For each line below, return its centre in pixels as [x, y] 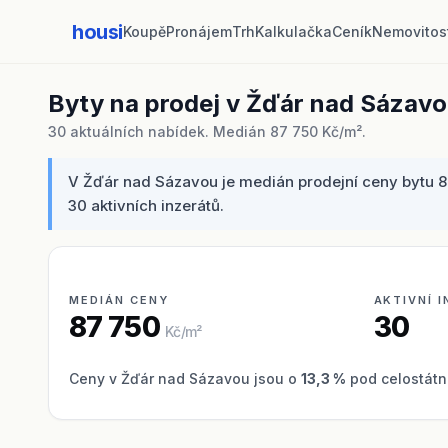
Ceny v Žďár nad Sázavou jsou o [185, 378]
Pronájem [199, 31]
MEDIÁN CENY [119, 300]
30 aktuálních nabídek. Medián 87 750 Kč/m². [207, 131]
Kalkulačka [293, 31]
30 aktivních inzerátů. [146, 205]
